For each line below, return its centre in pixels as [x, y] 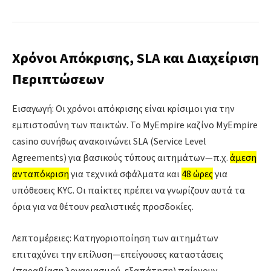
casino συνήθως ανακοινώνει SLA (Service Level [109, 141]
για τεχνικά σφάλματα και [125, 174]
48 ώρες [197, 174]
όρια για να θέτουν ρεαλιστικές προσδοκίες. [103, 207]
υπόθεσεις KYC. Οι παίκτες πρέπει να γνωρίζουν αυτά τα [129, 190]
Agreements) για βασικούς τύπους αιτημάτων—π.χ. [121, 158]
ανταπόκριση [41, 174]
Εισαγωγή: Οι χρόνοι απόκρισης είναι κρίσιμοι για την [123, 109]
